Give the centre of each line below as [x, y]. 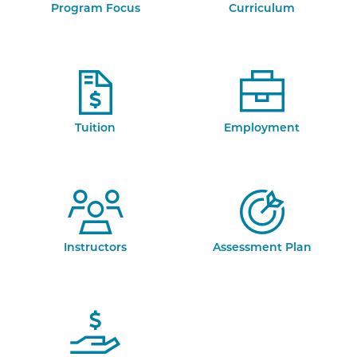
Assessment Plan [262, 247]
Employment [262, 127]
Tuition [95, 127]
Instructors [95, 247]
